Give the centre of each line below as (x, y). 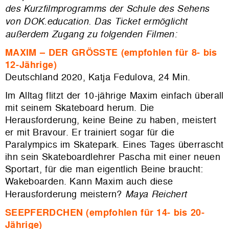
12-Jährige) (31, 65)
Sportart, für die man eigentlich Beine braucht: (104, 169)
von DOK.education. (50, 21)
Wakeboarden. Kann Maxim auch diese (89, 181)
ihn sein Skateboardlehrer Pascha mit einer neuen (113, 157)
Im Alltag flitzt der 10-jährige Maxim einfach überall (114, 96)
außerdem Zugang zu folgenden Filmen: (91, 34)
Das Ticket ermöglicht (141, 21)
